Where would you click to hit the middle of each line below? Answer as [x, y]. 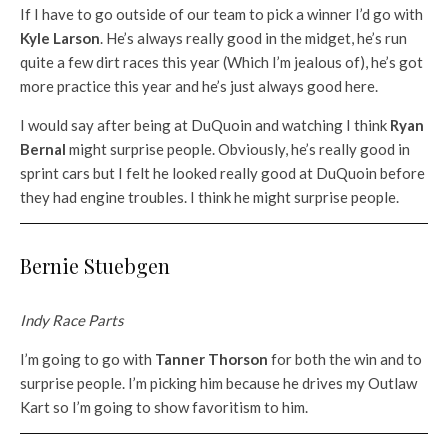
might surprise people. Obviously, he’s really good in [238, 149]
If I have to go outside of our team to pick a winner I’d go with [221, 14]
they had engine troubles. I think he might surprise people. [209, 197]
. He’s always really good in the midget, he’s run [253, 38]
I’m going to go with [87, 359]
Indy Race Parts [72, 320]
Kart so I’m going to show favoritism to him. [164, 407]
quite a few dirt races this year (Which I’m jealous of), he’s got [221, 62]
